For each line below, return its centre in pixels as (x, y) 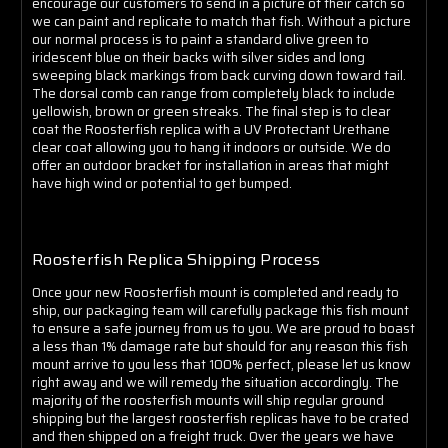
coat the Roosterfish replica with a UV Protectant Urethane (211, 129)
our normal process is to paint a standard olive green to (200, 39)
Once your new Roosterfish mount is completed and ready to (215, 292)
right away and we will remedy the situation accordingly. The (215, 382)
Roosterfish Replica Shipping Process (176, 259)
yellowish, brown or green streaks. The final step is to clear (211, 111)
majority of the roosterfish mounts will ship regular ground (208, 400)
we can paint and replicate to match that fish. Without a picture (221, 21)
